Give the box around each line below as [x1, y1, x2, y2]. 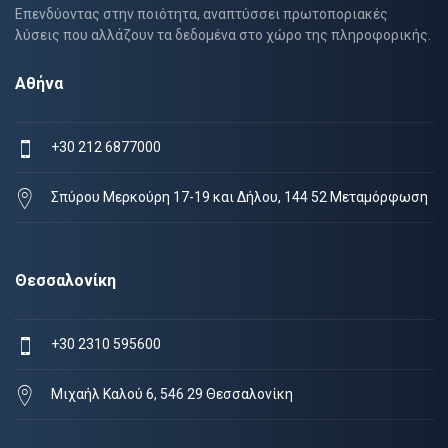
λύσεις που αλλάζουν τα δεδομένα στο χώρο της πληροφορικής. [15, 26, 431, 43]
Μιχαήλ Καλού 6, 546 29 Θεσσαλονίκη [51, 385, 293, 402]
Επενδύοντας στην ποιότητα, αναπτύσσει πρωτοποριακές [15, 5, 388, 22]
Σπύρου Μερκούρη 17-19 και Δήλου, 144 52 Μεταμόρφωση [51, 188, 428, 205]
